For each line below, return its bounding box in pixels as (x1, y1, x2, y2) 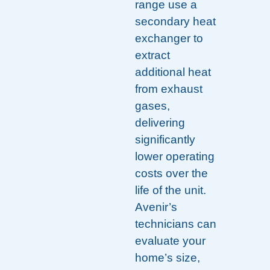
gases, (135, 99, 170, 113)
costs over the (135, 167, 208, 180)
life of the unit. (135, 184, 206, 197)
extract (135, 49, 170, 62)
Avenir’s (135, 201, 177, 214)
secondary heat (135, 15, 216, 28)
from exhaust (135, 83, 202, 96)
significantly (135, 133, 195, 146)
